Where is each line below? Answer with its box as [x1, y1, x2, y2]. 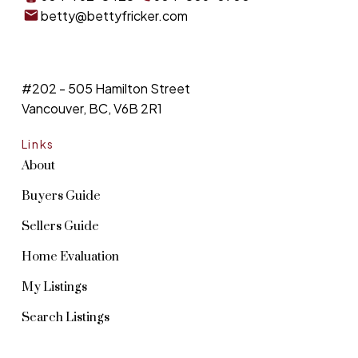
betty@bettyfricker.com [40, 6, 188, 24]
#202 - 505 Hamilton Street [21, 80, 190, 97]
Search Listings [21, 310, 109, 326]
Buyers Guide [21, 189, 101, 205]
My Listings [21, 280, 87, 296]
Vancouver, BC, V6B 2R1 [21, 100, 162, 117]
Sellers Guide [21, 219, 99, 235]
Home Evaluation [21, 249, 119, 265]
